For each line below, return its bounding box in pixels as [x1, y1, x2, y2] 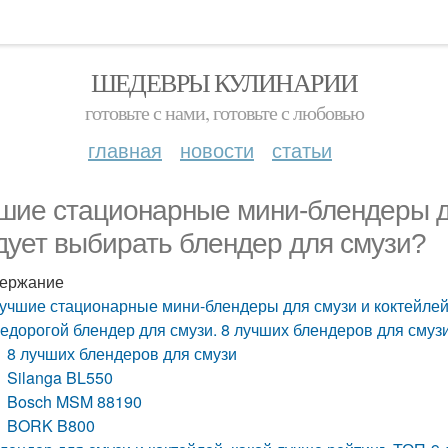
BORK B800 [7, 414, 96, 437]
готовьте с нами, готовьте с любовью [84, 99, 364, 126]
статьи [272, 135, 332, 164]
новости [180, 135, 254, 164]
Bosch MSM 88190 [7, 390, 143, 413]
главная [88, 135, 162, 164]
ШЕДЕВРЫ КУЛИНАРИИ [90, 65, 358, 99]
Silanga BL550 [7, 366, 114, 389]
